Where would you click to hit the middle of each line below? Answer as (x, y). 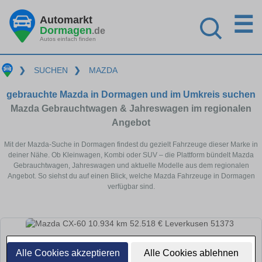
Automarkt (66, 20)
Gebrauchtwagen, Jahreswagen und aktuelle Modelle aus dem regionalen (131, 165)
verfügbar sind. (131, 186)
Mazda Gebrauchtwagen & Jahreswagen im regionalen (131, 108)
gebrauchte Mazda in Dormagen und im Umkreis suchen (131, 94)
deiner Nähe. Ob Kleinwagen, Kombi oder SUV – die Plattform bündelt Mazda (131, 155)
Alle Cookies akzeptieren (68, 253)
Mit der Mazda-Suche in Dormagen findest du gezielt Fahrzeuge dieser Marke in (131, 144)
